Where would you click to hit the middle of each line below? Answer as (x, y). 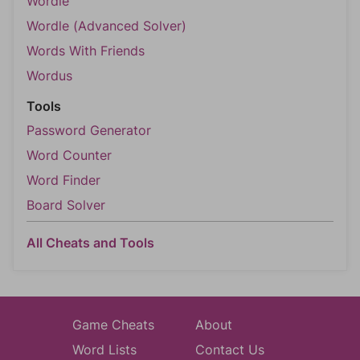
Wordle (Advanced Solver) (106, 26)
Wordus (49, 76)
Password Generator (89, 130)
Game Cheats (113, 325)
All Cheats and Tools (90, 243)
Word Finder (63, 180)
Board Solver (66, 205)
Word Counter (69, 155)
